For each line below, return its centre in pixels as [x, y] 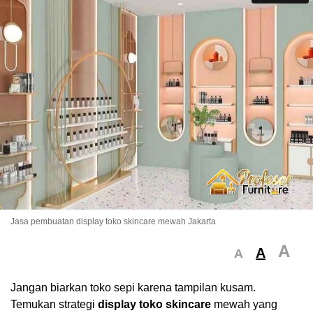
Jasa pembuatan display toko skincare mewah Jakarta [113, 222]
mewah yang [244, 305]
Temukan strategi [54, 305]
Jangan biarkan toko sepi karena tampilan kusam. [133, 288]
